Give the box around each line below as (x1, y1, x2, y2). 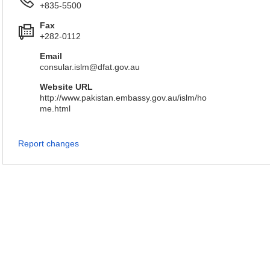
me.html (40, 104, 71, 113)
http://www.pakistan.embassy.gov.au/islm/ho (40, 93, 207, 102)
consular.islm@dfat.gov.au (40, 62, 140, 72)
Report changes (18, 139, 79, 148)
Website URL (40, 82, 93, 92)
